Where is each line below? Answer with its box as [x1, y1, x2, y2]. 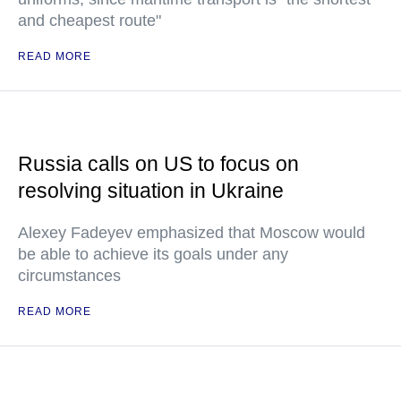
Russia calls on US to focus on [18, 152, 299, 175]
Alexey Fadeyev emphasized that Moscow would [18, 224, 365, 242]
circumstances [18, 267, 121, 285]
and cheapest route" [18, 12, 161, 30]
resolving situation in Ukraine [18, 179, 284, 202]
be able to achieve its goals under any [18, 245, 288, 263]
